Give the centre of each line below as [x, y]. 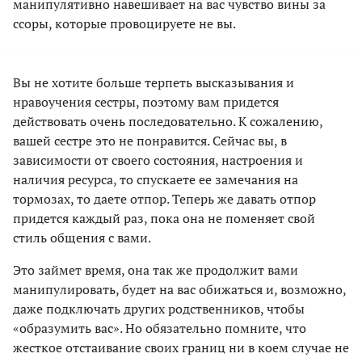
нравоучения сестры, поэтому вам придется [146, 102]
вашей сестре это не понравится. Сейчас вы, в [150, 141]
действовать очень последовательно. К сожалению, [168, 122]
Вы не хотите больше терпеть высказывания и [154, 83]
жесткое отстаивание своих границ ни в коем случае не [181, 348]
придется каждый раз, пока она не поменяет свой [164, 219]
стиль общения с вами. [82, 238]
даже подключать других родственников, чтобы [159, 309]
